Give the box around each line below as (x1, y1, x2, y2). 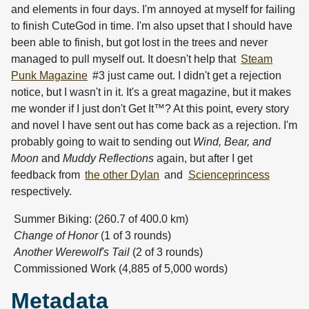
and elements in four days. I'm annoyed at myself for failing (11, 3, 295, 16)
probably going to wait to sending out (11, 136, 193, 148)
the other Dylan (85, 169, 160, 181)
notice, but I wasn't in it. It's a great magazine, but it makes (11, 86, 291, 99)
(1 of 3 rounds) (98, 230, 171, 242)
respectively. (11, 186, 72, 198)
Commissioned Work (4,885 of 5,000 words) (11, 263, 228, 275)
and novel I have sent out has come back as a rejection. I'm (11, 119, 297, 132)
